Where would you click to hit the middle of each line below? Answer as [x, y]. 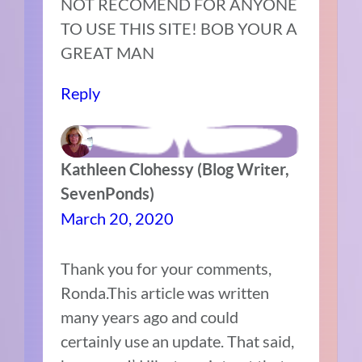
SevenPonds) [108, 194]
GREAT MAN [108, 53]
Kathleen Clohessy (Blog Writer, [175, 170]
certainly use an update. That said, [178, 341]
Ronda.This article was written [165, 293]
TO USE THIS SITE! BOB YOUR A [179, 29]
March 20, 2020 [118, 219]
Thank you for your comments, [166, 269]
